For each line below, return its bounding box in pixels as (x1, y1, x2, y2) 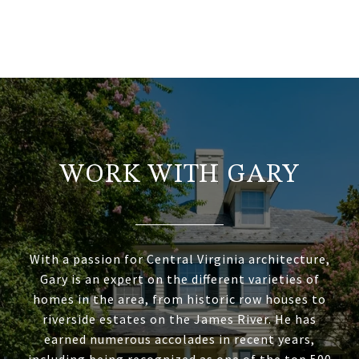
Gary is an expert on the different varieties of (39, 271, 320, 288)
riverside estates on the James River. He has (42, 311, 317, 328)
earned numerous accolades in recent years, (44, 331, 315, 348)
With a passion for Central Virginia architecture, (29, 251, 330, 268)
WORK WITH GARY (59, 163, 300, 189)
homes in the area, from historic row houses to (33, 291, 326, 308)
